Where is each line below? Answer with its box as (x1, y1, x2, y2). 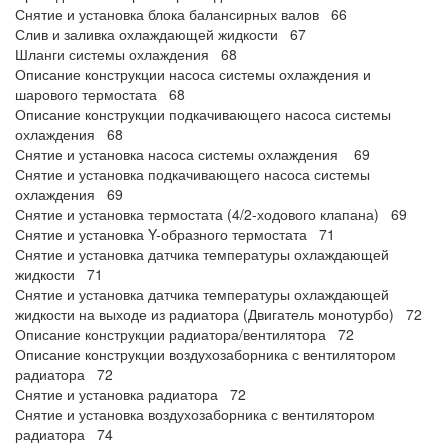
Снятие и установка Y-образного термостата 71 (15, 224, 335, 244)
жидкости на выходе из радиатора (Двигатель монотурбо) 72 (15, 304, 422, 324)
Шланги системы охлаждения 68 (15, 44, 237, 64)
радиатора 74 (15, 424, 113, 444)
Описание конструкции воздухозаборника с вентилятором (15, 344, 396, 364)
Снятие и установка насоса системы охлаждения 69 (15, 144, 370, 164)
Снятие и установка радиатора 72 (15, 384, 246, 404)
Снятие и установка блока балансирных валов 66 (15, 4, 347, 24)
